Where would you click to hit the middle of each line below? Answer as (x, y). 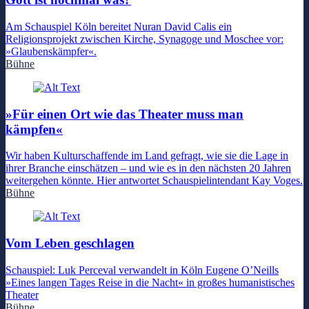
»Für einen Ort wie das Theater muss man (124, 114)
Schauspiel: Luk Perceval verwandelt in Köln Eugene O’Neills (142, 270)
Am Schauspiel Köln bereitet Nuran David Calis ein (119, 27)
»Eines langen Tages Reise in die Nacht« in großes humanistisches (150, 282)
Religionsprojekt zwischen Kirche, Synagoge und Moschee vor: (144, 39)
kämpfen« (34, 129)
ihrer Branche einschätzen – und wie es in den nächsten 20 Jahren (148, 168)
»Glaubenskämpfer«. (51, 51)
